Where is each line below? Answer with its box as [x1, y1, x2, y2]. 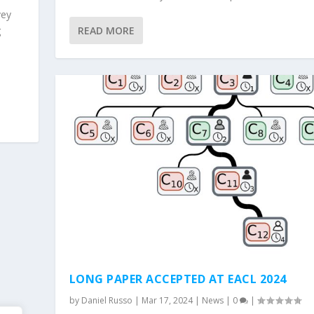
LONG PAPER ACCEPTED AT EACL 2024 [69, 271, 287, 287]
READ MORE [77, 24, 135, 38]
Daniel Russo [81, 294, 132, 307]
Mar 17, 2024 [141, 294, 193, 307]
